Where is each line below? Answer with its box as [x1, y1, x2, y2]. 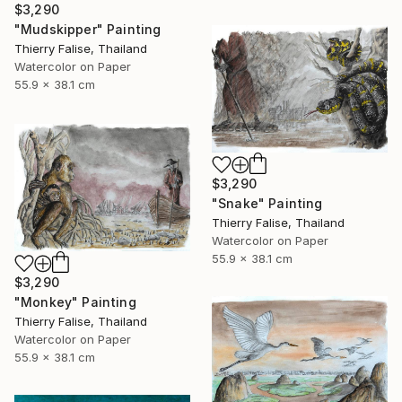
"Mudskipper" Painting [14, 21, 162, 37]
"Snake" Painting [212, 195, 323, 211]
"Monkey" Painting [14, 293, 136, 310]
